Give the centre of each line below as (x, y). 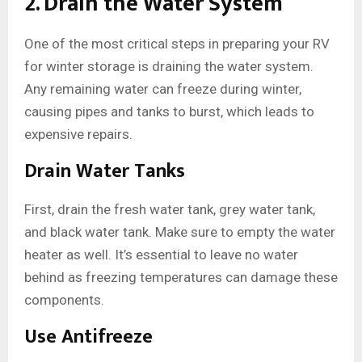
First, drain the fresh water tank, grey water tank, (170, 210)
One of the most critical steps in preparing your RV (177, 44)
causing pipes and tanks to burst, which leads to (169, 112)
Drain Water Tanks (105, 172)
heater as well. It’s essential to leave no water (161, 255)
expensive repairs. (78, 135)
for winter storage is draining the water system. (169, 67)
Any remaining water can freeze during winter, (163, 89)
